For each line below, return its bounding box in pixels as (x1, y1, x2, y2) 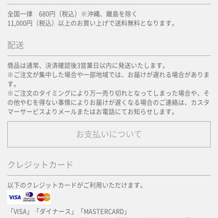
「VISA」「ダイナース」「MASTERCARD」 (7, 208, 130, 215)
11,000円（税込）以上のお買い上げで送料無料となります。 (7, 20, 178, 26)
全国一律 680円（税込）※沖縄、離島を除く (7, 11, 138, 17)
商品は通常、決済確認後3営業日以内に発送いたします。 (7, 62, 169, 69)
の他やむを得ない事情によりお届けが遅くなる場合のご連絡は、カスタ (7, 99, 210, 106)
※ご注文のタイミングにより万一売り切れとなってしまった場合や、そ (7, 90, 210, 96)
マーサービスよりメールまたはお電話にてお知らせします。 (7, 109, 178, 115)
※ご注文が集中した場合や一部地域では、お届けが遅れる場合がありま (7, 72, 210, 78)
